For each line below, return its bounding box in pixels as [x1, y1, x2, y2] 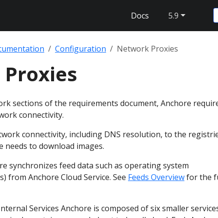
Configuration [55, 43, 106, 54]
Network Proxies [117, 43, 178, 54]
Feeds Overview [128, 172, 184, 182]
